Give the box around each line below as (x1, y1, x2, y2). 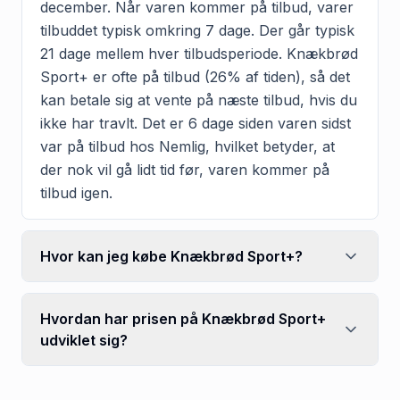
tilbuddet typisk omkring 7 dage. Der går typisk (40, 21, 354, 39)
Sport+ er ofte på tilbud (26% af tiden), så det (40, 67, 350, 86)
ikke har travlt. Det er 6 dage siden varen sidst (40, 113, 351, 132)
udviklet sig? (40, 330, 128, 349)
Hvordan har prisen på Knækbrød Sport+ (40, 309, 326, 328)
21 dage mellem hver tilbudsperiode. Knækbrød (40, 44, 358, 62)
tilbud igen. (40, 183, 112, 202)
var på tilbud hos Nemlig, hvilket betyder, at (40, 137, 335, 155)
